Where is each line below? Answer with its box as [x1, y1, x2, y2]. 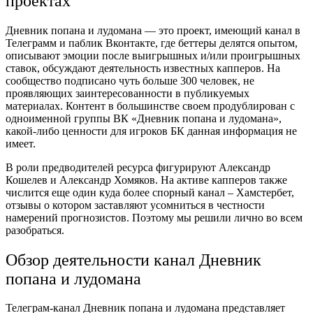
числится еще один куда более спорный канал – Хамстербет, [6, 186, 294, 198]
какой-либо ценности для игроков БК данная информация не [6, 124, 297, 137]
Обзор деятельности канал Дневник [6, 250, 261, 269]
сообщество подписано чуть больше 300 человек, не [6, 74, 254, 87]
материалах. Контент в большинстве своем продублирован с [6, 99, 295, 112]
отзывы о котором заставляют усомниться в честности [6, 198, 265, 211]
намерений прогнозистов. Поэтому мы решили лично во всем [6, 211, 303, 224]
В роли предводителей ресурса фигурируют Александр [6, 161, 270, 173]
